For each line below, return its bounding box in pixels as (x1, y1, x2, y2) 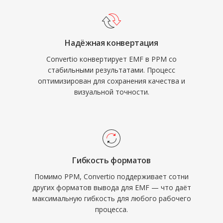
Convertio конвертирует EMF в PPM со (46, 54, 177, 64)
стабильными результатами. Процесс (48, 65, 175, 75)
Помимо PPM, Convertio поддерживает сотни (34, 172, 189, 181)
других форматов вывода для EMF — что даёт (32, 183, 191, 192)
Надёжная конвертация (65, 37, 158, 48)
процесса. (95, 205, 128, 214)
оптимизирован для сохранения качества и (38, 76, 185, 86)
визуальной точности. (74, 87, 149, 97)
